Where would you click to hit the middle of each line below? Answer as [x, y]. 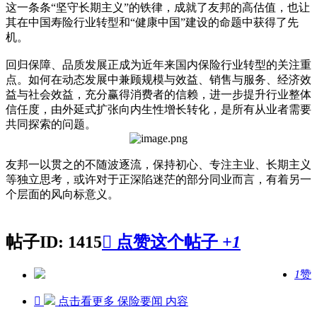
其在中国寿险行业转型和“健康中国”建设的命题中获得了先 [152, 23]
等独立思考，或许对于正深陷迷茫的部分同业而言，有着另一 [158, 180]
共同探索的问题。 [51, 125]
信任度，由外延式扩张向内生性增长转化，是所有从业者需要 [158, 110]
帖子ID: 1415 [54, 242]
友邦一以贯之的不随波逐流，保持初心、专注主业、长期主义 [158, 165]
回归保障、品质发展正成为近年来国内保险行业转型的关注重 [158, 65]
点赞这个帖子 [167, 242]
